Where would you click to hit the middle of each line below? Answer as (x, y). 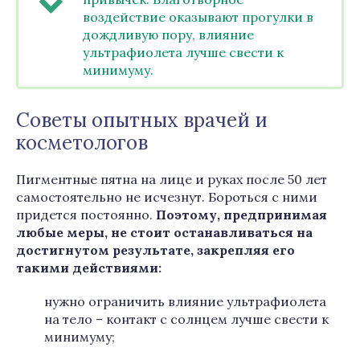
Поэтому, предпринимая (241, 215)
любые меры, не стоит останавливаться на (164, 232)
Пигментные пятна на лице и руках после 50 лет (172, 179)
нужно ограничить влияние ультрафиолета (185, 301)
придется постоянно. (86, 215)
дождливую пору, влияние (168, 35)
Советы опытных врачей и (142, 120)
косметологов (82, 143)
